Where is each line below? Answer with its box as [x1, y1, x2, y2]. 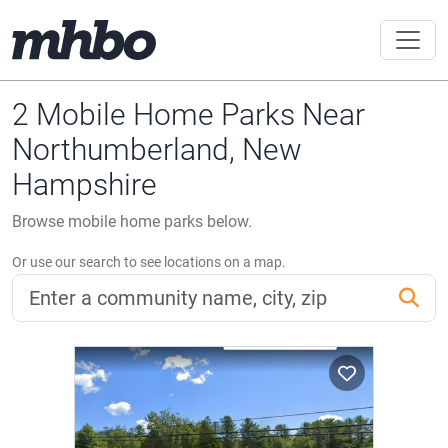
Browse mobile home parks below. [12, 212, 252, 231]
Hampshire [12, 167, 157, 202]
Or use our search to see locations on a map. [12, 254, 286, 270]
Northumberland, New [12, 132, 302, 167]
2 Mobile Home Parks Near [12, 97, 365, 132]
